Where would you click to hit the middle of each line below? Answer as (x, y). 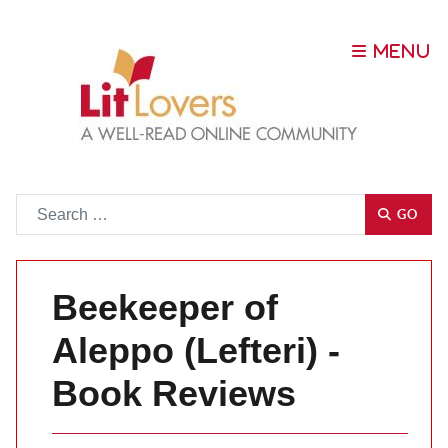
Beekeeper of (165, 307)
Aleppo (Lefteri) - (196, 350)
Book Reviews (174, 393)
